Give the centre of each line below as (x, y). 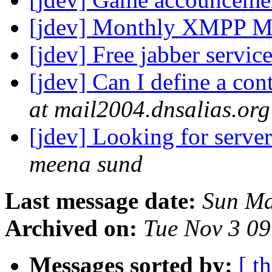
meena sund (86, 164)
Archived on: (71, 228)
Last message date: (100, 201)
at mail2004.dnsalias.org (150, 109)
